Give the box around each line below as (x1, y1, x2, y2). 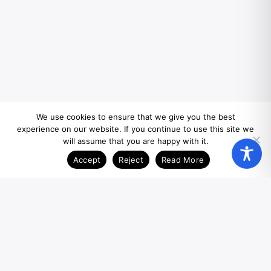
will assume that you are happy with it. (62, 136, 209, 146)
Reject (119, 154, 143, 165)
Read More (161, 154, 204, 165)
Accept (73, 154, 101, 165)
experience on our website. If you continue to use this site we (17, 124, 254, 134)
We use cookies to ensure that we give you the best (36, 112, 235, 122)
